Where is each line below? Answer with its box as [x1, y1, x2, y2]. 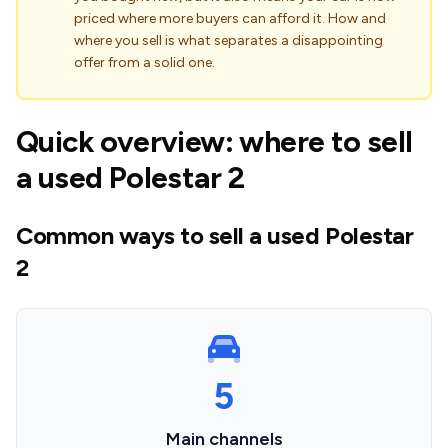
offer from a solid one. [74, 54, 215, 71]
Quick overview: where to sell [16, 123, 413, 160]
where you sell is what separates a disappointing [74, 32, 383, 49]
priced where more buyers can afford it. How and [74, 10, 386, 27]
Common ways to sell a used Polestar [16, 221, 414, 250]
